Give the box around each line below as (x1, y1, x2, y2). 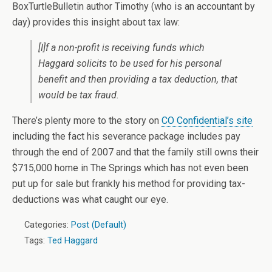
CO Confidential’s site (161, 115, 253, 126)
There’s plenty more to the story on (12, 115, 161, 126)
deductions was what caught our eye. (12, 194, 168, 205)
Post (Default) (71, 220, 126, 230)
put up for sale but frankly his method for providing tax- (12, 178, 245, 189)
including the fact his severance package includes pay (12, 131, 240, 142)
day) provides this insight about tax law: (12, 16, 180, 28)
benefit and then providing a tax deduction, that (38, 73, 237, 85)
